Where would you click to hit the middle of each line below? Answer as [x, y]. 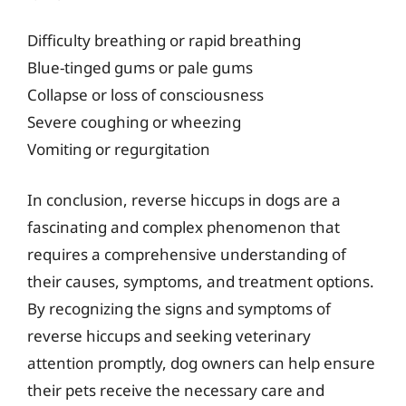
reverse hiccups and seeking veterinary [169, 335]
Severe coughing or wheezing [134, 122]
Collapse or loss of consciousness [145, 95]
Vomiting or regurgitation [119, 149]
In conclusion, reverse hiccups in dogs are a [184, 199]
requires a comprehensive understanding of [187, 254]
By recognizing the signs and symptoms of [179, 308]
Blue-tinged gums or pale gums [140, 68]
